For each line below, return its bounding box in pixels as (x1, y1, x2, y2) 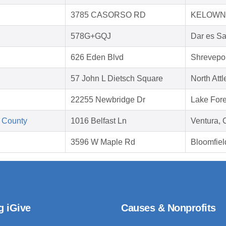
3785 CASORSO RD (71, 11, 146, 20)
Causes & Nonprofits (121, 202, 216, 214)
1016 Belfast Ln (71, 117, 127, 126)
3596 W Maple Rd (71, 138, 135, 147)
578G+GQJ (71, 32, 111, 41)
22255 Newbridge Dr (71, 95, 145, 104)
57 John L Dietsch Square (71, 74, 163, 83)
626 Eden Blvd (71, 53, 124, 62)
